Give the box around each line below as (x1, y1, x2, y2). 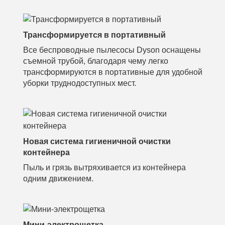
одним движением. (23, 174, 93, 183)
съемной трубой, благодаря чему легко (23, 56, 168, 65)
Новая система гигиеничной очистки (23, 137, 171, 146)
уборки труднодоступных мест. (23, 78, 136, 87)
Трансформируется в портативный (23, 30, 166, 39)
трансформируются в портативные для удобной (23, 67, 202, 76)
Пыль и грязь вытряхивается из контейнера (23, 163, 186, 172)
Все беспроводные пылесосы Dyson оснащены (23, 45, 201, 54)
